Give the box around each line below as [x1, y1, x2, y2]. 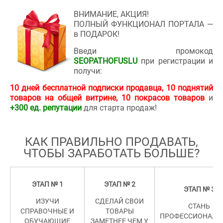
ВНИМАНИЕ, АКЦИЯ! [74, 9, 149, 19]
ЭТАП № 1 [31, 180, 63, 188]
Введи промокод [74, 46, 213, 56]
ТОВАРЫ [105, 207, 134, 215]
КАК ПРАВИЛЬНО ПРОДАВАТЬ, [25, 135, 198, 149]
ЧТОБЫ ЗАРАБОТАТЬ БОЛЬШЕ [23, 146, 194, 160]
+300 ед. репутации [10, 103, 82, 112]
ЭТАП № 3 [183, 185, 215, 193]
